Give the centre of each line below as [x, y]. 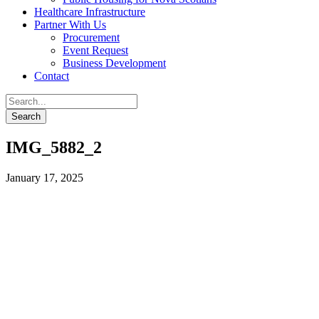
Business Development [114, 63]
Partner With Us [70, 25]
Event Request [95, 50]
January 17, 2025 [45, 177]
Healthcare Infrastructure [90, 12]
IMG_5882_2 [54, 147]
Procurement [91, 37]
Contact [52, 76]
